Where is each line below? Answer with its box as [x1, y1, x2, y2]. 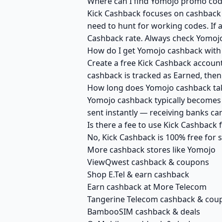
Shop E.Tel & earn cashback [87, 169, 189, 180]
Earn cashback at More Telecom [87, 181, 207, 192]
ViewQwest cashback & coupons [87, 157, 209, 167]
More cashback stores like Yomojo [87, 144, 216, 155]
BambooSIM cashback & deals [87, 206, 200, 217]
